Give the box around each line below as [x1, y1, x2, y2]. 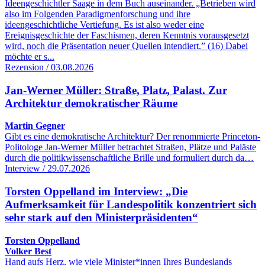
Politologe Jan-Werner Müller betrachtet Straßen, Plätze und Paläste [5, 142, 256, 153]
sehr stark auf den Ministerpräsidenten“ [5, 211, 198, 224]
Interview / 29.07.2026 [5, 163, 90, 174]
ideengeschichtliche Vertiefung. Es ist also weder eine [5, 20, 204, 30]
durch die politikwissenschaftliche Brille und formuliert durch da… [5, 153, 254, 163]
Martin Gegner [5, 121, 65, 131]
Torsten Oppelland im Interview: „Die [5, 185, 188, 198]
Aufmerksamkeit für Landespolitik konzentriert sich [5, 198, 257, 211]
